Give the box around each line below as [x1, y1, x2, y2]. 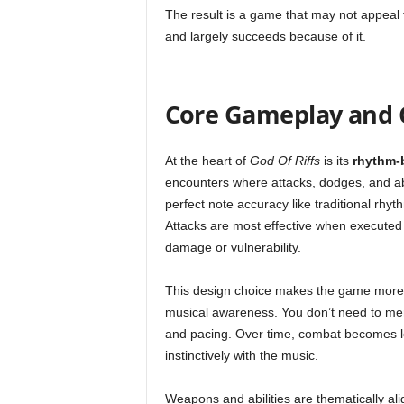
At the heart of [164, 153, 250, 168]
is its [319, 153, 353, 168]
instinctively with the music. [164, 348, 318, 363]
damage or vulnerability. [164, 240, 301, 254]
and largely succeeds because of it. [164, 29, 366, 43]
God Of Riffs [249, 153, 320, 168]
